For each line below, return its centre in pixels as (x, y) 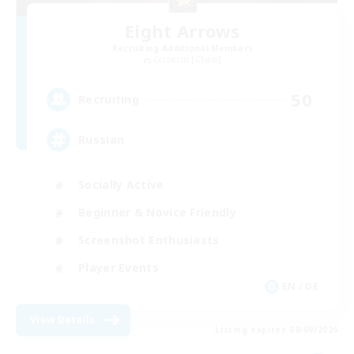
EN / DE (300, 286)
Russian (102, 140)
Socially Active (121, 185)
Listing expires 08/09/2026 (277, 329)
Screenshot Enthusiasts (149, 240)
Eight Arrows (183, 31)
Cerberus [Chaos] (187, 60)
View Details (63, 319)
